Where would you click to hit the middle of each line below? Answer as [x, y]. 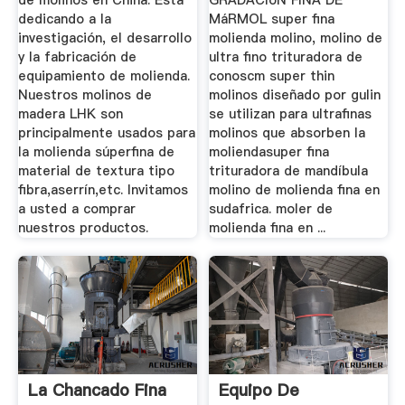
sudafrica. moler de [271, 209]
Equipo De [259, 391]
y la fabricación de [77, 57]
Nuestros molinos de [85, 95]
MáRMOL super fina [272, 19]
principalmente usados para [106, 133]
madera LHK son [70, 114]
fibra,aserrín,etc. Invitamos [103, 190]
